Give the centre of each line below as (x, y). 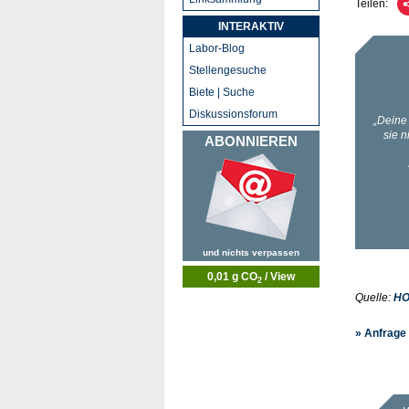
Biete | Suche (222, 92)
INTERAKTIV (251, 26)
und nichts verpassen (251, 252)
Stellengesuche (228, 70)
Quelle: (374, 298)
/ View (278, 277)
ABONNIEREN (251, 141)
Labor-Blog (217, 48)
